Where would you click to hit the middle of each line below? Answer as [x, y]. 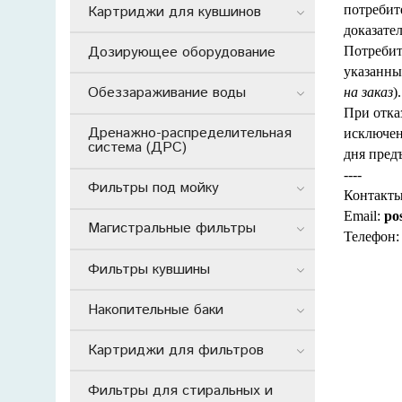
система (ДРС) [137, 148]
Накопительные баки [156, 310]
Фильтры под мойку [153, 188]
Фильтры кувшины [149, 269]
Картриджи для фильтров [176, 350]
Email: [364, 215]
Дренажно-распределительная [190, 134]
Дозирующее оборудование [182, 52]
